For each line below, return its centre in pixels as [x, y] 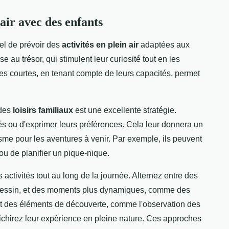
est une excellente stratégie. [125, 110]
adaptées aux [164, 45]
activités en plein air [100, 45]
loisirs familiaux [43, 110]
